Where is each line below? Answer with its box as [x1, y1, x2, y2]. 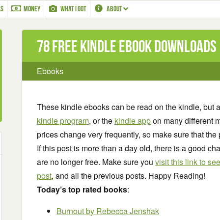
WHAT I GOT [60, 4, 86, 13]
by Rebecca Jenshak [86, 205, 159, 217]
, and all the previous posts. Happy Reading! [52, 170, 205, 181]
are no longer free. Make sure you [37, 156, 155, 167]
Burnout [56, 205, 86, 217]
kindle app [114, 115, 151, 126]
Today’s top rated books [37, 184, 127, 195]
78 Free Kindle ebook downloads [37, 37, 217, 55]
